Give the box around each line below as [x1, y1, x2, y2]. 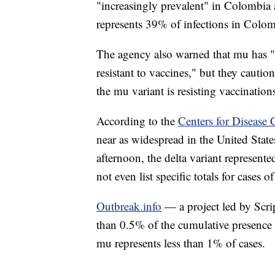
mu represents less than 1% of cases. [96, 235, 265, 251]
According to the [96, 113, 178, 129]
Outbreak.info [96, 198, 161, 214]
